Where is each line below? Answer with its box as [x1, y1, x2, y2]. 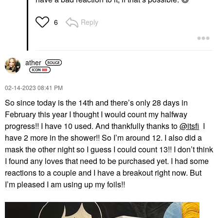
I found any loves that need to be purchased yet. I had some [5, 155, 209, 166]
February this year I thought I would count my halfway [5, 108, 187, 120]
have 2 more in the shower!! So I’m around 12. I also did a [5, 131, 202, 143]
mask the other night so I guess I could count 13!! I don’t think [5, 143, 213, 155]
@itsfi [180, 120, 199, 131]
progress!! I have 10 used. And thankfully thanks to [5, 120, 180, 131]
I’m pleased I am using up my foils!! [5, 178, 127, 190]
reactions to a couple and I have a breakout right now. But [5, 166, 201, 178]
